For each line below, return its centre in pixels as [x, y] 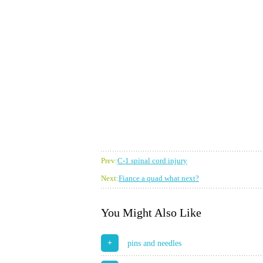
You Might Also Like [151, 213]
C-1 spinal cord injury [152, 161]
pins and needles [154, 243]
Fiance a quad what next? [159, 178]
